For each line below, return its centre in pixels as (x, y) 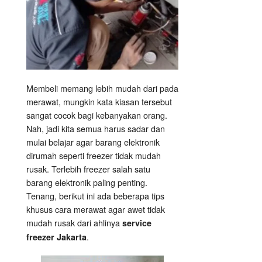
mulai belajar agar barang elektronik (93, 142)
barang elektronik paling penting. (87, 182)
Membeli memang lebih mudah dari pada (102, 88)
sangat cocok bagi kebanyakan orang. (97, 115)
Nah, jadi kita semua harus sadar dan (96, 129)
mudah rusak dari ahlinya (74, 223)
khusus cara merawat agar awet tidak (96, 209)
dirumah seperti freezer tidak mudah (94, 156)
